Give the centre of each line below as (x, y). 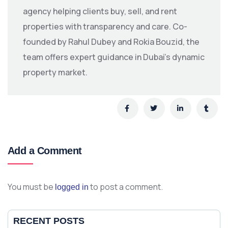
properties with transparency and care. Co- (105, 26)
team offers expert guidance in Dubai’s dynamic (114, 57)
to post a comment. (126, 187)
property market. (55, 72)
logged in (72, 187)
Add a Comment (45, 151)
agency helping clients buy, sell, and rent (100, 11)
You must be (31, 187)
